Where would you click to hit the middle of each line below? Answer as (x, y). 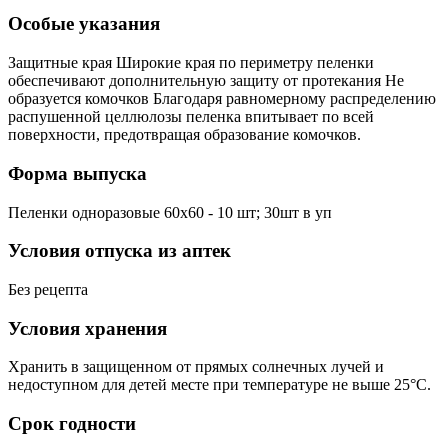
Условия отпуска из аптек (119, 251)
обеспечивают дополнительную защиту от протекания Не (206, 81)
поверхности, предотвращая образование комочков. (184, 135)
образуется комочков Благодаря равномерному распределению (222, 99)
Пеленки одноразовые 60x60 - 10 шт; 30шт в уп (170, 212)
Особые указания (84, 24)
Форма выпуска (77, 173)
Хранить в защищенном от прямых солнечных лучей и (196, 367)
